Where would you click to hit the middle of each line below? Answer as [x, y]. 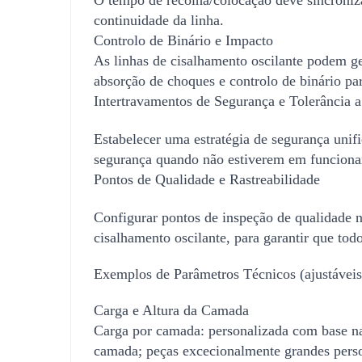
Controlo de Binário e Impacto [183, 40]
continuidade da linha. [159, 20]
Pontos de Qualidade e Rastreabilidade [207, 179]
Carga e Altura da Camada [171, 310]
